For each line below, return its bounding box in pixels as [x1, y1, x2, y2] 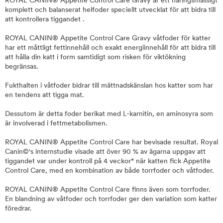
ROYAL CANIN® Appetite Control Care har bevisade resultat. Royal [5, 139, 218, 146]
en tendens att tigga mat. [5, 92, 84, 99]
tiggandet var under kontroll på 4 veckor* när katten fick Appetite [5, 158, 211, 165]
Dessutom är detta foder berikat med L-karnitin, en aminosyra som [5, 111, 213, 118]
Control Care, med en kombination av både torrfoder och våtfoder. [5, 167, 216, 175]
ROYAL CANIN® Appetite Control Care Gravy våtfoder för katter [5, 35, 211, 42]
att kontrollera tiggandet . [5, 16, 85, 23]
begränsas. [5, 63, 38, 71]
